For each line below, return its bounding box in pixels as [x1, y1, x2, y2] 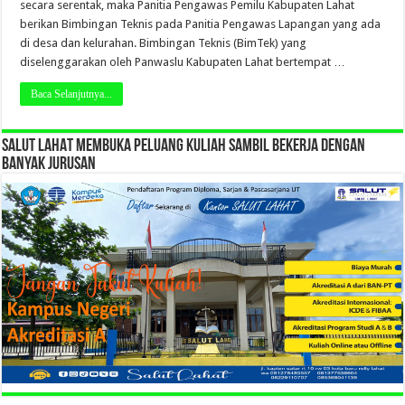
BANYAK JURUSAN [2, 155, 97, 174]
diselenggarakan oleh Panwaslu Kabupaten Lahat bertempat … [20, 54, 346, 69]
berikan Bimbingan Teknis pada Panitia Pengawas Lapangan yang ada [20, 16, 381, 31]
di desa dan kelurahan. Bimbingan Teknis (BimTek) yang [20, 35, 307, 50]
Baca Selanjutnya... [31, 87, 113, 100]
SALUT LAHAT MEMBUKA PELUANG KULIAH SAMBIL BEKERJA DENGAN [2, 137, 366, 155]
